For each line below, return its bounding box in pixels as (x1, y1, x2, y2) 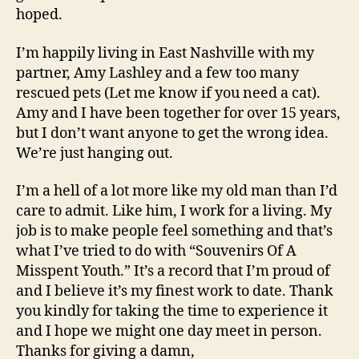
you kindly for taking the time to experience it (16, 302, 328, 321)
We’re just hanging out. (16, 143, 173, 163)
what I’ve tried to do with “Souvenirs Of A (16, 242, 296, 261)
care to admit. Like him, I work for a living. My (16, 202, 332, 221)
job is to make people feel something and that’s (16, 222, 333, 241)
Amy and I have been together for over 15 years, (16, 103, 341, 123)
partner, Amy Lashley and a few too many (16, 63, 299, 83)
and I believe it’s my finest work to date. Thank (16, 282, 333, 301)
